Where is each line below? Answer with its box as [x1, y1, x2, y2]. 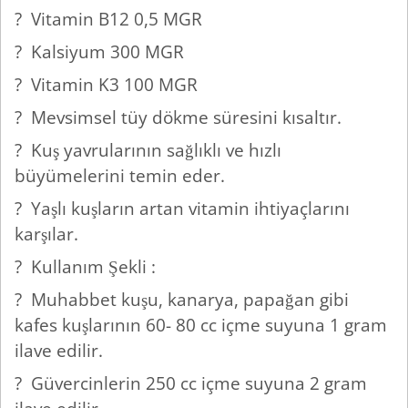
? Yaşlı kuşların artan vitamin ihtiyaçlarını [15, 196, 350, 221]
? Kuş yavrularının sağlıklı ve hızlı [15, 138, 281, 163]
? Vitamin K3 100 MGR [15, 72, 202, 97]
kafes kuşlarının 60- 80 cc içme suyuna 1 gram [15, 312, 387, 338]
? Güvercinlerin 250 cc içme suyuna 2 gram [15, 371, 367, 396]
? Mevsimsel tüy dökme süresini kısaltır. [15, 105, 346, 130]
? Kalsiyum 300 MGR [15, 39, 189, 65]
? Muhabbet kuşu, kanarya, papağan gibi [15, 287, 349, 312]
